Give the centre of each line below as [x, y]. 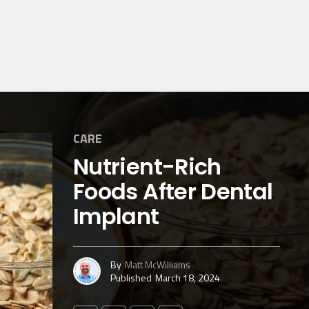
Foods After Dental [173, 191]
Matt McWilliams [158, 264]
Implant [116, 216]
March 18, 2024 [188, 277]
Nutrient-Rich [147, 167]
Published [131, 277]
